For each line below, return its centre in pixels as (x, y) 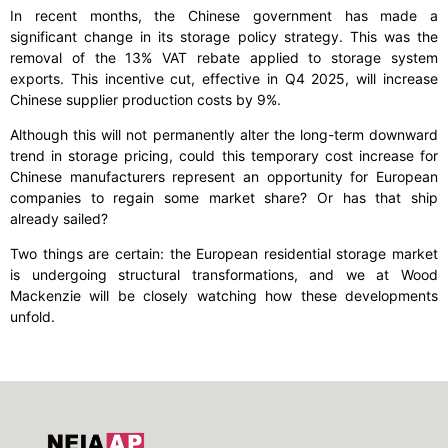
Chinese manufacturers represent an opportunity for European (224, 177)
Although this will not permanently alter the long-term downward (224, 135)
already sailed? (59, 219)
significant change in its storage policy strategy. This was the (224, 37)
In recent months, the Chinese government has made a (224, 16)
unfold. (32, 317)
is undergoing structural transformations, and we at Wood (224, 275)
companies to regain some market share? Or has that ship (224, 198)
